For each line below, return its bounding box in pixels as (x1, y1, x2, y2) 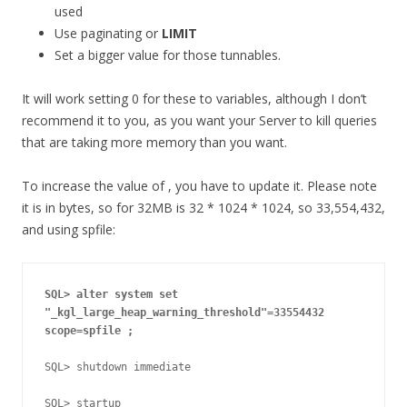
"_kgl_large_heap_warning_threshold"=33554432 (45, 306, 324, 320)
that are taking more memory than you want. (22, 134, 287, 152)
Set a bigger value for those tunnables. (55, 46, 281, 65)
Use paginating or (55, 25, 162, 43)
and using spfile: (22, 221, 115, 239)
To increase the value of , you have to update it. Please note (22, 177, 377, 195)
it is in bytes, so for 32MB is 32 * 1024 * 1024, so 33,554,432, (22, 199, 385, 217)
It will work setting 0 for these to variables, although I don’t (22, 90, 367, 108)
